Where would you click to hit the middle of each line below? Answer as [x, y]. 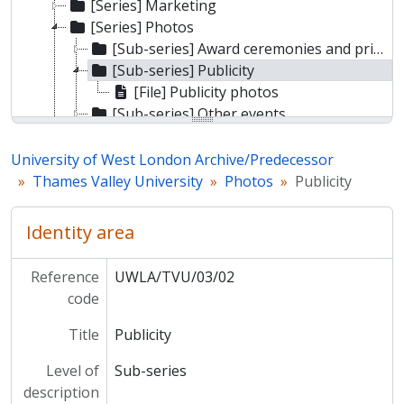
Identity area [80, 232]
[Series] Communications [174, 222]
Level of [72, 371]
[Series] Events [140, 179]
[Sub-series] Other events [199, 114]
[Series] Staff [133, 200]
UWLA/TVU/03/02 [174, 277]
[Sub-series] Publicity [183, 70]
